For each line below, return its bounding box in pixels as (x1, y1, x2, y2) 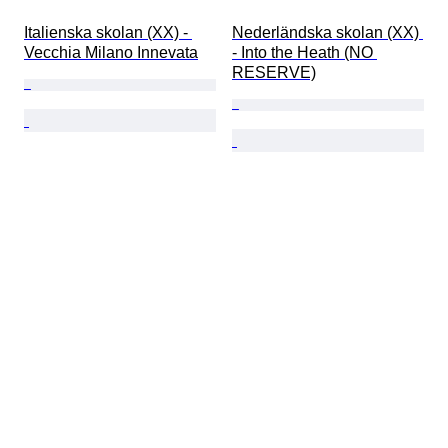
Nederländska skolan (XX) (232, 24, 423, 42)
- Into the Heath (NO (232, 44, 377, 62)
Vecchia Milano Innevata (24, 44, 198, 62)
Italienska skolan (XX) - (24, 24, 192, 42)
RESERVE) (232, 64, 316, 82)
